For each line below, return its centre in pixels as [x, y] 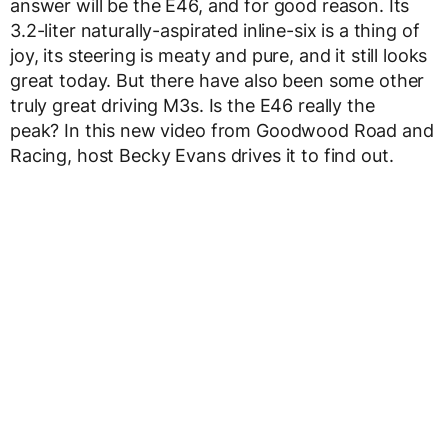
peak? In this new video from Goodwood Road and [222, 130]
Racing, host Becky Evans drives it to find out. [202, 155]
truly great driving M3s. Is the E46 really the [192, 105]
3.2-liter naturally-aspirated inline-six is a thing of [215, 30]
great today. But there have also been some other [217, 80]
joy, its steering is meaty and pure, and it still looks [219, 55]
